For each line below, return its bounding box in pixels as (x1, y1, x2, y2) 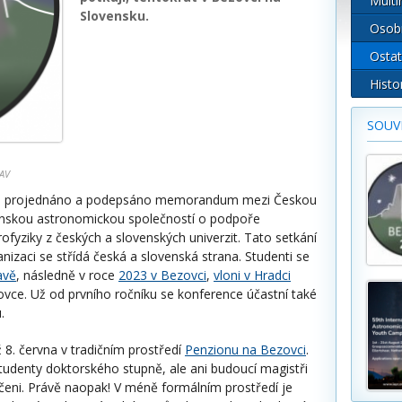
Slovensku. (80, 7, 153, 24)
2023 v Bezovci (118, 267, 206, 284)
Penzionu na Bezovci (185, 341, 306, 358)
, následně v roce (16, 267, 118, 284)
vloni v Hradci (214, 267, 291, 284)
